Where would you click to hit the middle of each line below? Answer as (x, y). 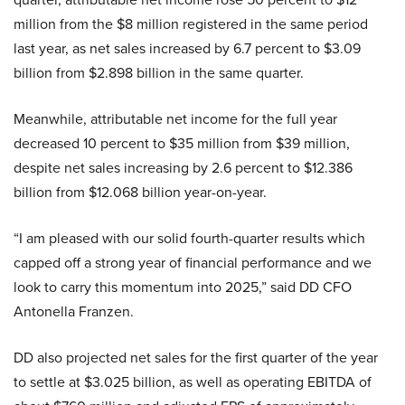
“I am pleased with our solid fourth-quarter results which (189, 238)
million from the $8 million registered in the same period (191, 24)
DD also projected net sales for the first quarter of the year (196, 357)
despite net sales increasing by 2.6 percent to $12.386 (183, 167)
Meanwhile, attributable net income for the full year (175, 118)
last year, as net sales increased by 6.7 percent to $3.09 (187, 48)
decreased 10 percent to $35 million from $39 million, (182, 143)
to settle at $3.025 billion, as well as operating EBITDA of (193, 381)
